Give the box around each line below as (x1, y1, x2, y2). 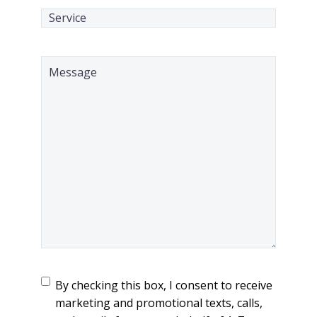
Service (40, 8, 79, 24)
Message (40, 55, 89, 71)
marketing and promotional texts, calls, (55, 294, 263, 311)
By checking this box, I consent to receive (55, 277, 273, 293)
